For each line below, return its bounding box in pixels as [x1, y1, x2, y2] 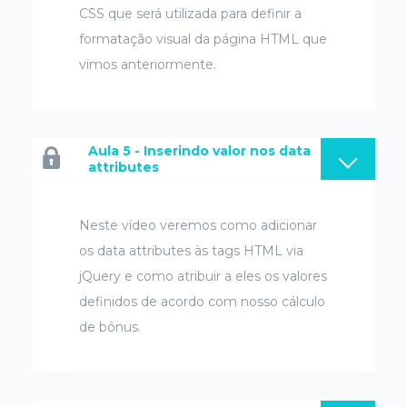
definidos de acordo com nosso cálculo [79, 293, 325, 310]
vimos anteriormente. [79, 56, 216, 73]
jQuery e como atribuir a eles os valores [79, 268, 327, 284]
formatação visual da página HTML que [79, 31, 327, 47]
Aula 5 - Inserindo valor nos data [88, 143, 311, 159]
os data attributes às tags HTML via [79, 243, 303, 259]
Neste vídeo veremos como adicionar [79, 217, 317, 233]
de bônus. [79, 319, 141, 335]
